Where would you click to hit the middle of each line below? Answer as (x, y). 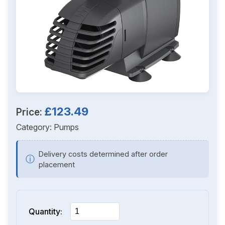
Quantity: (45, 211)
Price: (30, 112)
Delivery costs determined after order (103, 154)
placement (57, 164)
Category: (35, 127)
